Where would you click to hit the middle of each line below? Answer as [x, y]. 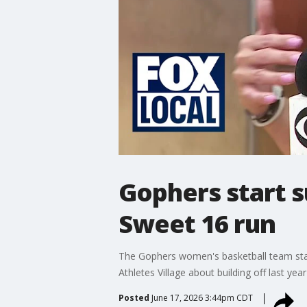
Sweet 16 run [197, 223]
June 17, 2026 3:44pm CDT [202, 297]
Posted [134, 297]
